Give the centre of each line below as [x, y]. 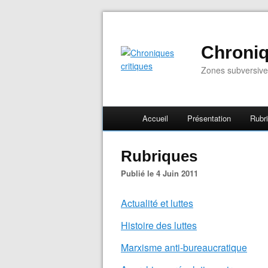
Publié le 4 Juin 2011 [162, 173]
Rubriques [159, 156]
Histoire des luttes [159, 225]
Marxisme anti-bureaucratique [184, 247]
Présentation [209, 118]
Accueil [155, 118]
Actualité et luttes [157, 203]
